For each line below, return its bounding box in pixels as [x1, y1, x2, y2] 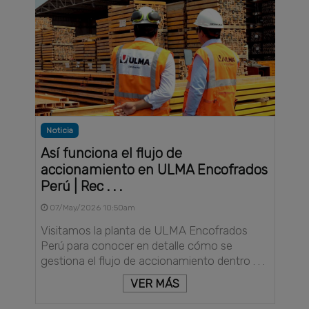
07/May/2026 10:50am [48, 202, 136, 212]
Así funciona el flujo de [41, 144, 183, 161]
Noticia [46, 125, 74, 135]
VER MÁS [130, 276, 180, 290]
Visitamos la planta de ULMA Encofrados [41, 223, 248, 237]
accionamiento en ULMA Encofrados [41, 161, 268, 178]
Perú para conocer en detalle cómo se [41, 238, 233, 252]
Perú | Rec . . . [41, 177, 123, 195]
